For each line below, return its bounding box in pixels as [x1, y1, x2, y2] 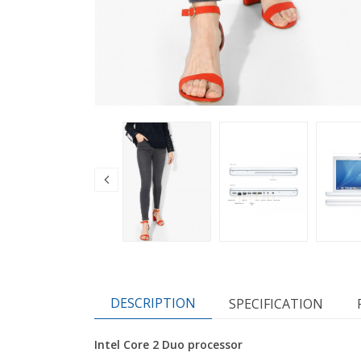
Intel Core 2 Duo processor [94, 337, 243, 353]
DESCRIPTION [110, 294, 196, 313]
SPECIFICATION [229, 295, 323, 313]
